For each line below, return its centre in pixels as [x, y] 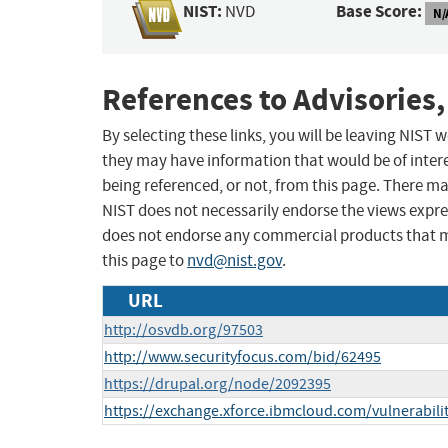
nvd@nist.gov [234, 261]
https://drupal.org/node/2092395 [217, 384]
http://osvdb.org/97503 [183, 330]
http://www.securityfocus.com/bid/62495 [242, 357]
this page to [144, 261]
